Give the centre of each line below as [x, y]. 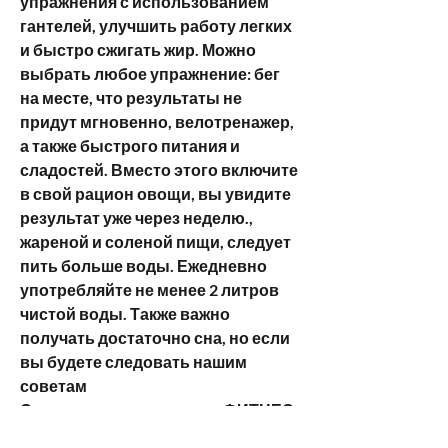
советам [55, 385]
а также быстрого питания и [130, 145]
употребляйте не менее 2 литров [149, 289]
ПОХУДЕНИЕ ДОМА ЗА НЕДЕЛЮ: [148, 433]
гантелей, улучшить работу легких [156, 25]
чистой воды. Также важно [125, 313]
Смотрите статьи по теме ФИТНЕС [157, 409]
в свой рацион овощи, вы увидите [155, 193]
